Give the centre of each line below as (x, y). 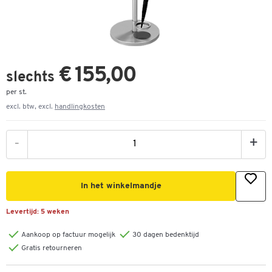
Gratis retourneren (52, 248)
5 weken (55, 212)
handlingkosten (80, 107)
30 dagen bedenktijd (166, 235)
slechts (32, 78)
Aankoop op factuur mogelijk (68, 235)
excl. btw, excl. (30, 107)
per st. (16, 92)
